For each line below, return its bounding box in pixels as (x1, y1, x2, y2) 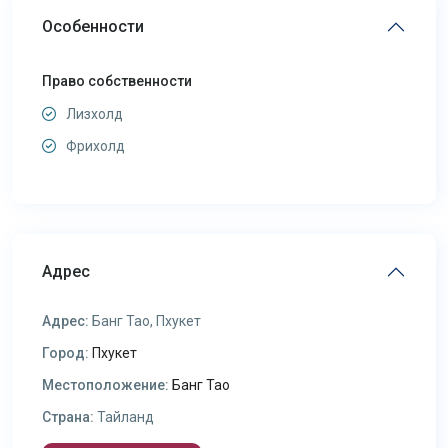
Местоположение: (42, 377, 169, 394)
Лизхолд (66, 106, 123, 123)
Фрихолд (66, 138, 125, 155)
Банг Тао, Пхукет (89, 313, 201, 330)
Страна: (42, 409, 94, 426)
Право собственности (42, 73, 192, 90)
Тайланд (94, 409, 154, 426)
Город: (42, 345, 89, 362)
